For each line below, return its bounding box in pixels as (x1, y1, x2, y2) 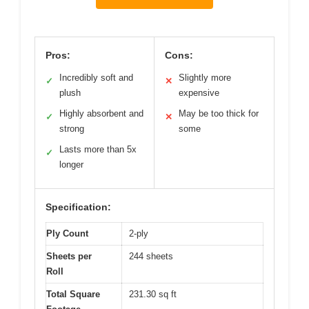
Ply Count (46, 228, 88, 239)
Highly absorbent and (59, 108, 143, 119)
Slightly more (179, 72, 231, 83)
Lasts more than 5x (59, 143, 137, 154)
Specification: (46, 201, 111, 212)
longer (59, 159, 83, 170)
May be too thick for (179, 108, 259, 119)
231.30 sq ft (129, 288, 177, 299)
